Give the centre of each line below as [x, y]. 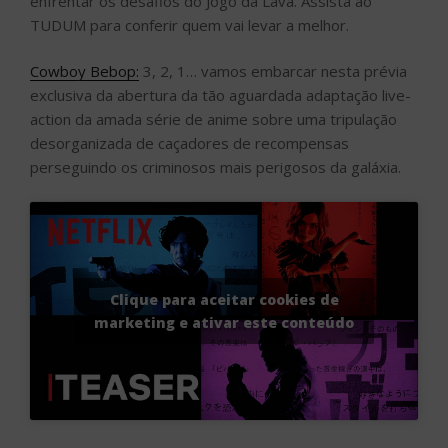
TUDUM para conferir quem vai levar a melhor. [189, 24]
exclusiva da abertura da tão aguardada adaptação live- [220, 95]
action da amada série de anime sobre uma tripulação [213, 119]
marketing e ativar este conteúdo [224, 322]
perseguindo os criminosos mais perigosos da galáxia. [215, 167]
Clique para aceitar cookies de [224, 299]
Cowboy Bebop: [84, 71]
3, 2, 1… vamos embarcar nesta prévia [273, 71]
